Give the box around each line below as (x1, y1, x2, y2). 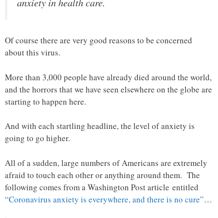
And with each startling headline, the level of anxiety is (5, 120, 195, 132)
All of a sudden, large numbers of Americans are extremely (5, 157, 207, 168)
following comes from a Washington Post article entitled (5, 181, 199, 193)
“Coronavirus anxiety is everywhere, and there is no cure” (5, 193, 204, 205)
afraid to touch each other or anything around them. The (5, 169, 200, 181)
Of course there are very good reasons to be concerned (5, 35, 192, 46)
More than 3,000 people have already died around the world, (5, 71, 212, 83)
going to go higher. (5, 132, 70, 144)
